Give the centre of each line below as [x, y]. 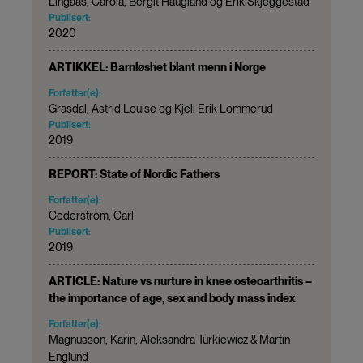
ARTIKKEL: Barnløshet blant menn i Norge [157, 67]
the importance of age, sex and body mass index [172, 298]
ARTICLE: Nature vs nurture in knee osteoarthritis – [180, 281]
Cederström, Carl [91, 215]
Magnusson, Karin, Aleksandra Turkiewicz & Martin [169, 339]
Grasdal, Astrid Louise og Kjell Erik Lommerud [161, 108]
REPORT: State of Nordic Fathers [134, 174]
